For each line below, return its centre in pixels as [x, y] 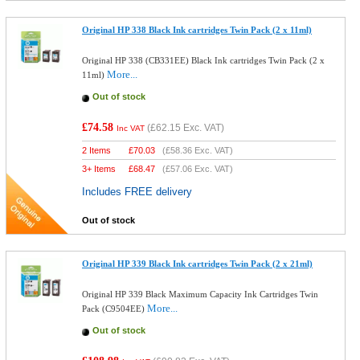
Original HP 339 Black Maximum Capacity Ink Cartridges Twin [200, 294]
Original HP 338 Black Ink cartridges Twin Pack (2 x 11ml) [197, 30]
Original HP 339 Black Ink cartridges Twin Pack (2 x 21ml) [198, 264]
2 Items [97, 150]
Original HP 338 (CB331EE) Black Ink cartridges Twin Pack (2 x [204, 60]
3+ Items [99, 169]
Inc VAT [131, 128]
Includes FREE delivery [137, 192]
